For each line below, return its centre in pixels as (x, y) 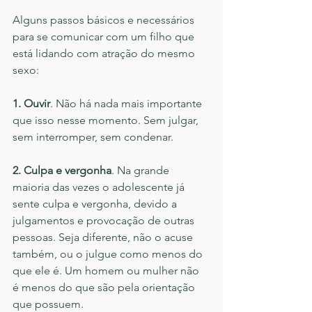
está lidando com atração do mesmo (105, 54)
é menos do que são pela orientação (105, 288)
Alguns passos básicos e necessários (105, 20)
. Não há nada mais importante (127, 104)
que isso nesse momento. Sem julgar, (107, 120)
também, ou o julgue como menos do (109, 254)
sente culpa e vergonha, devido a (96, 204)
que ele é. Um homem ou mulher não (107, 271)
